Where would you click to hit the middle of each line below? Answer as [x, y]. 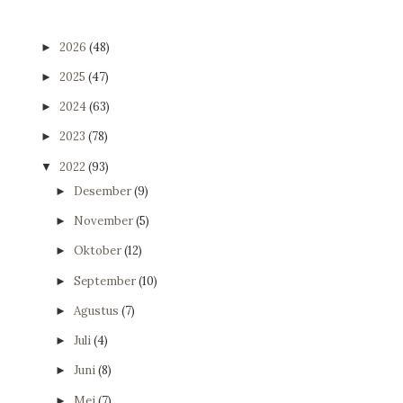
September [106, 281]
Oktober [99, 251]
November [104, 221]
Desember [103, 191]
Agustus [97, 310]
